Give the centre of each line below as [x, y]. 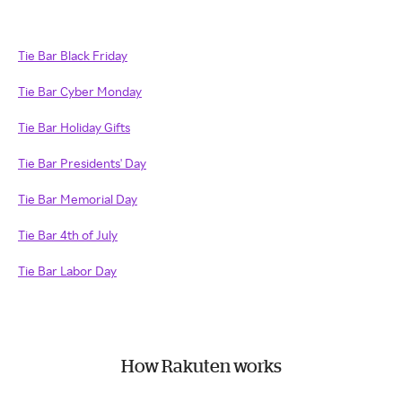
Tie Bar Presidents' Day [82, 163]
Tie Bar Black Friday [73, 55]
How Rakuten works [201, 366]
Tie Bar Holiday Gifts [74, 127]
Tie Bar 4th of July [68, 235]
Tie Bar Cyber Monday [80, 91]
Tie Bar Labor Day [67, 271]
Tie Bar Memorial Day [78, 199]
